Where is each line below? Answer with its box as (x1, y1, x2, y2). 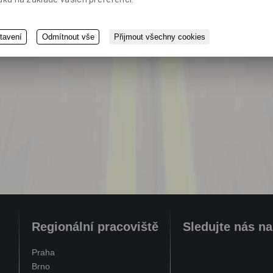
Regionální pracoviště (32, 219, 158, 233)
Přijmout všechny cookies (113, 32, 205, 41)
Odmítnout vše (41, 32, 94, 41)
